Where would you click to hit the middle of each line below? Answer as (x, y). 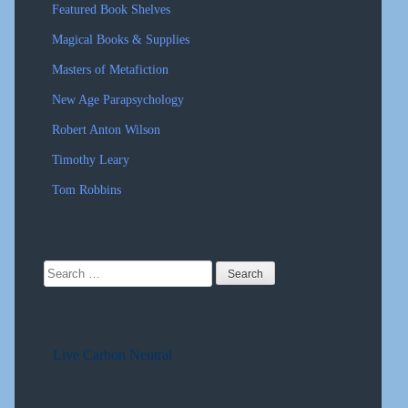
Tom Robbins (87, 189)
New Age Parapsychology (118, 99)
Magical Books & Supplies (121, 39)
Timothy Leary (91, 159)
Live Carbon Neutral (112, 354)
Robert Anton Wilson (106, 129)
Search (62, 266)
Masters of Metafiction (110, 69)
